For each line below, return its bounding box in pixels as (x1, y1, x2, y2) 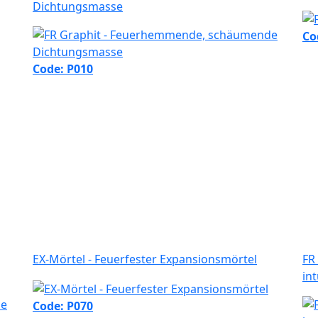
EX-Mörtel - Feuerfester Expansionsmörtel (33, 251, 257, 268)
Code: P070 (33, 298, 93, 314)
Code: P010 (33, 61, 93, 77)
